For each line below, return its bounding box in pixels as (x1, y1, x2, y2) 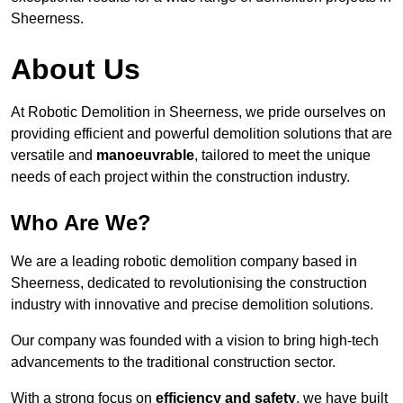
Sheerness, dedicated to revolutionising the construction (11, 275, 367, 291)
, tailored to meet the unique (194, 148, 371, 164)
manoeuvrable (96, 148, 194, 164)
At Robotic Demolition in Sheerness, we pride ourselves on (11, 104, 386, 121)
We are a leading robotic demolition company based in (11, 254, 357, 270)
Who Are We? (11, 210, 151, 236)
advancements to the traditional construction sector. (11, 354, 336, 371)
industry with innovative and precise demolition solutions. (11, 297, 373, 313)
